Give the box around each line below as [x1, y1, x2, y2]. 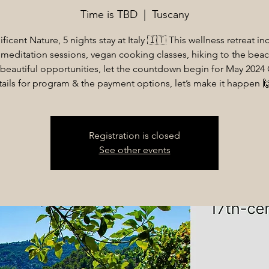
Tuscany [151, 7, 189, 21]
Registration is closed [89, 129, 180, 141]
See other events [98, 144, 171, 156]
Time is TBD [80, 7, 138, 21]
